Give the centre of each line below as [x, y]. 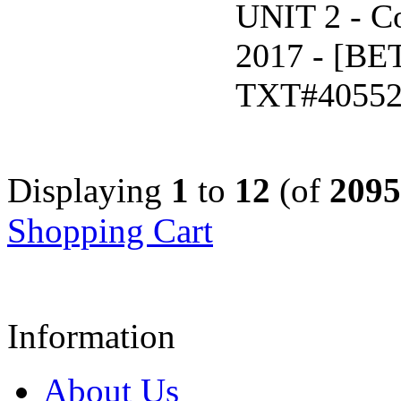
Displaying [89, 191]
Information [91, 337]
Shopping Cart [110, 231]
